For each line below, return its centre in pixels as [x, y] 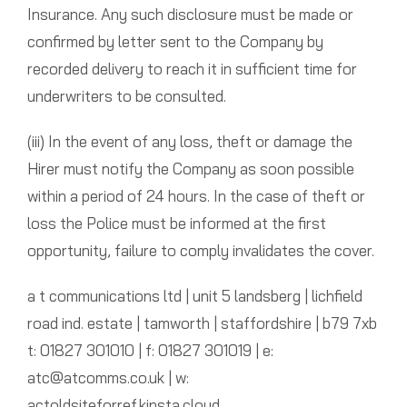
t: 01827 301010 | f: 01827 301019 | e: [150, 351]
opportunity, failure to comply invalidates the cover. [200, 251]
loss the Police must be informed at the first [176, 223]
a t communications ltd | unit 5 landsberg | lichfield [194, 296]
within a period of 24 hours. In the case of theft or [196, 196]
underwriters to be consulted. [126, 96]
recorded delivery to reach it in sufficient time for [192, 69]
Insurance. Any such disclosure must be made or [190, 15]
